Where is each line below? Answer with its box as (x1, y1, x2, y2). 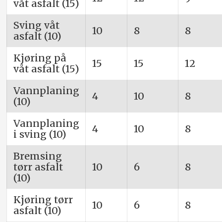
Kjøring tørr (13, 193, 73, 206)
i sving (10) (13, 128, 66, 141)
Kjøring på (13, 52, 66, 64)
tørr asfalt (13, 161, 63, 173)
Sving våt (13, 19, 59, 32)
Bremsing (13, 150, 62, 163)
